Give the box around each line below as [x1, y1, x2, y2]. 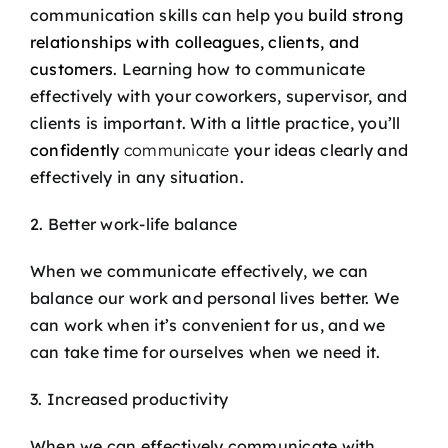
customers [30, 58, 114, 79]
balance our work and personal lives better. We [30, 287, 400, 308]
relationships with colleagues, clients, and [30, 31, 360, 52]
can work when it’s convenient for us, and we [30, 314, 386, 335]
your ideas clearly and [233, 139, 409, 160]
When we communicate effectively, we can [30, 260, 369, 281]
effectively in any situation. [30, 166, 244, 187]
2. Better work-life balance [30, 213, 238, 234]
